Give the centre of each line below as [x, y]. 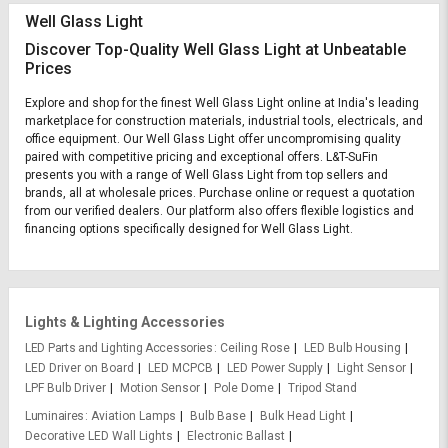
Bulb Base [218, 416]
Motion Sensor [160, 388]
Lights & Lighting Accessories [125, 322]
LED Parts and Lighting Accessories [119, 348]
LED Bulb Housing [352, 348]
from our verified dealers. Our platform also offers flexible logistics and [219, 211]
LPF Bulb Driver [65, 388]
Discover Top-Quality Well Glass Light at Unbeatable [215, 49]
